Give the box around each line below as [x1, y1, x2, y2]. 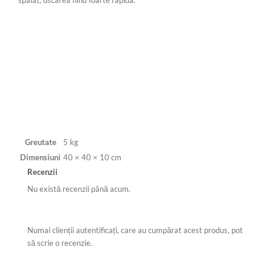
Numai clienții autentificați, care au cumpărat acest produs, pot [27, 225, 243, 236]
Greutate [24, 137, 56, 148]
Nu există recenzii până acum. [27, 183, 131, 194]
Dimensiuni [20, 152, 61, 163]
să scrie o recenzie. [27, 238, 92, 248]
